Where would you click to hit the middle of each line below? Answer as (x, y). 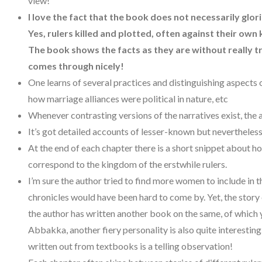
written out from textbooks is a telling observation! (131, 246)
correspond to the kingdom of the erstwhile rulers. (128, 164)
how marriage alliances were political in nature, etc (128, 99)
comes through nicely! (77, 66)
